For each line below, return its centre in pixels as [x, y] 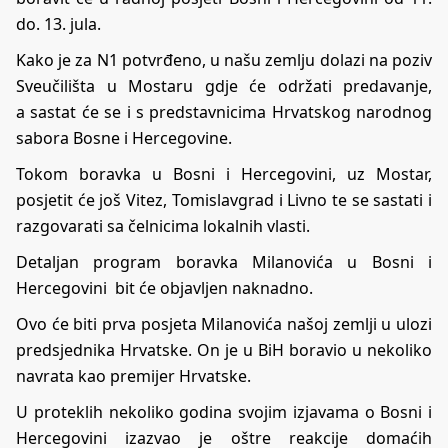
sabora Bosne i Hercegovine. [124, 137]
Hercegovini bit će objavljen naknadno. [164, 287]
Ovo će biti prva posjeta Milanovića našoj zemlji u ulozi [224, 323]
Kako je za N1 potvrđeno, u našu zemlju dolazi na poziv [224, 59]
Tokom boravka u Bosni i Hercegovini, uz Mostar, [224, 173]
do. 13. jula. [58, 23]
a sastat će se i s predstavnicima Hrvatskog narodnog [224, 111]
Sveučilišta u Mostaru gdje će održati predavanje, [224, 85]
